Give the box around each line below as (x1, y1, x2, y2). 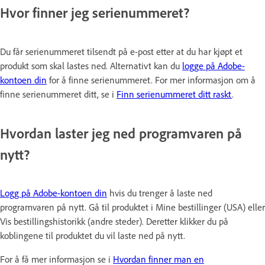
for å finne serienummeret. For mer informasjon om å (47, 73, 256, 86)
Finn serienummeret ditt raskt (117, 88, 232, 100)
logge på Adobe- (182, 59, 245, 72)
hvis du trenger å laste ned (107, 187, 212, 199)
